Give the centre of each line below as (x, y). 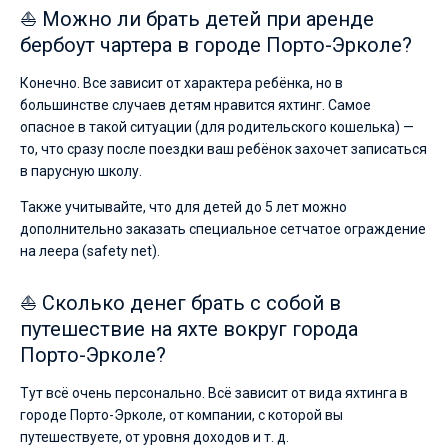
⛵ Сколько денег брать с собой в (180, 303)
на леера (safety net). (90, 251)
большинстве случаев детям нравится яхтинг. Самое (195, 105)
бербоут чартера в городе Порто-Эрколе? (216, 45)
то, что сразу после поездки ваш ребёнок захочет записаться (223, 149)
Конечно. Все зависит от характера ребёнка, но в (181, 83)
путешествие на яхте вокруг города (189, 329)
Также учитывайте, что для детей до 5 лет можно (183, 207)
